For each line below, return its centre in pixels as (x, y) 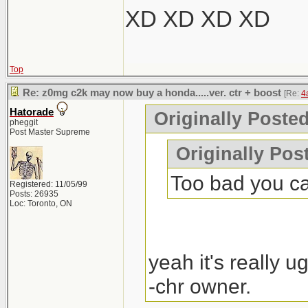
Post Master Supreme (50, 132)
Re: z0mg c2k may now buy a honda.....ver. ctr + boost (152, 93)
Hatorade (32, 112)
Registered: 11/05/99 (48, 184)
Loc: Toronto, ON (41, 203)
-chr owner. (200, 286)
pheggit (24, 122)
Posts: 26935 (34, 194)
